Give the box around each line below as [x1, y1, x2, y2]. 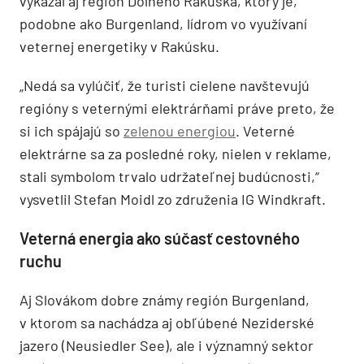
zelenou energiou [123, 121, 236, 140]
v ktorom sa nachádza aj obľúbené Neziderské [19, 313, 314, 331]
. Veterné [236, 121, 295, 140]
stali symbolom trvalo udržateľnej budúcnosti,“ [19, 167, 319, 185]
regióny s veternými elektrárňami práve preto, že [19, 98, 335, 117]
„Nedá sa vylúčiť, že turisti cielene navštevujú [19, 76, 310, 94]
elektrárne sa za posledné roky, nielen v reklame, [19, 144, 331, 162]
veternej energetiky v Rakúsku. [19, 37, 219, 55]
